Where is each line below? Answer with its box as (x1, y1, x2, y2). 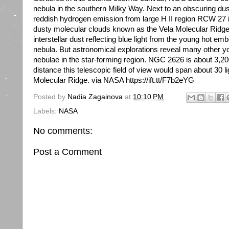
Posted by (33, 93, 67, 101)
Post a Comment (33, 147, 102, 157)
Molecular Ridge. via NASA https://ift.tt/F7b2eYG (33, 76, 194, 85)
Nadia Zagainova (67, 93, 123, 101)
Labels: (33, 107, 59, 115)
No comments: (33, 125, 93, 136)
